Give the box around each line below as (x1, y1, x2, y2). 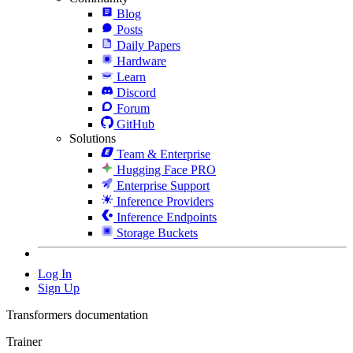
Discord (117, 85, 156, 99)
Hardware (117, 54, 166, 68)
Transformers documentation (6, 307, 148, 321)
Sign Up (38, 281, 80, 295)
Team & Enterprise (117, 147, 210, 161)
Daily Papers (117, 38, 180, 52)
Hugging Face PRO (117, 162, 216, 176)
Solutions (69, 131, 116, 145)
